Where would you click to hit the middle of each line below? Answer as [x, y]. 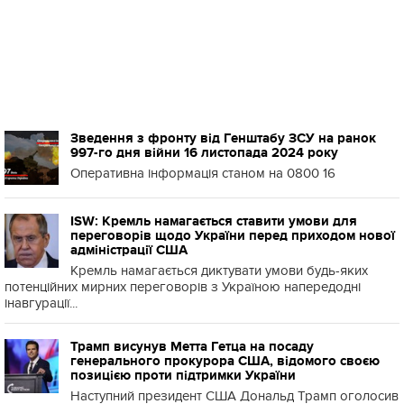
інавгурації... [41, 303]
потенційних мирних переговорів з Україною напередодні [183, 286]
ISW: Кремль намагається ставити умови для [214, 220]
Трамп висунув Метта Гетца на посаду [192, 346]
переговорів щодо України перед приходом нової [233, 235]
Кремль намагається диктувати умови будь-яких [219, 270]
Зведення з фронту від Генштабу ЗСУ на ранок [223, 138]
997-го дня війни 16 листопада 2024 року [204, 152]
